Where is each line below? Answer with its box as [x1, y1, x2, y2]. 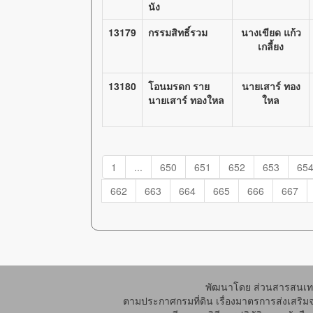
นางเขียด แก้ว [240, 25, 301, 39]
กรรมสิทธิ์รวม [148, 25, 208, 39]
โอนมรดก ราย [148, 79, 210, 93]
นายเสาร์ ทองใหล [148, 93, 224, 107]
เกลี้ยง [258, 39, 284, 53]
